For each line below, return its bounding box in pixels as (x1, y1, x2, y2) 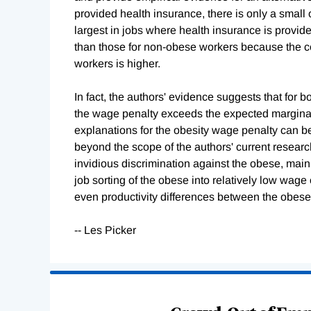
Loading (50, 273, 90, 285)
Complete (50, 289, 98, 302)
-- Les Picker (74, 224, 136, 237)
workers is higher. (74, 58, 160, 70)
